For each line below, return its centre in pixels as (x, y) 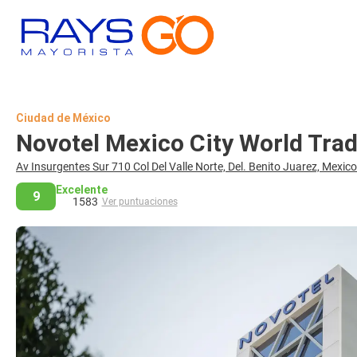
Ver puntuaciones (139, 202)
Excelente (82, 190)
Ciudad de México (63, 118)
